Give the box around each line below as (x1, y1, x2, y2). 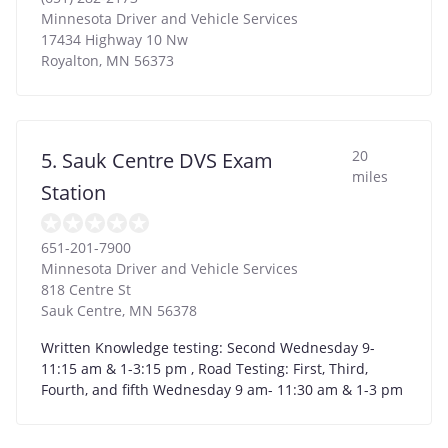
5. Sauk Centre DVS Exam (41, 146, 273, 174)
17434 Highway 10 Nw (41, 29, 188, 49)
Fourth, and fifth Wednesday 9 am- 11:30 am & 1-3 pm (41, 379, 403, 399)
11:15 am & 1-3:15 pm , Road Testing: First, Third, (41, 358, 368, 378)
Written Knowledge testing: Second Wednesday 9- (41, 337, 375, 357)
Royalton (41, 50, 99, 70)
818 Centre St (41, 279, 131, 299)
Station (41, 178, 106, 206)
